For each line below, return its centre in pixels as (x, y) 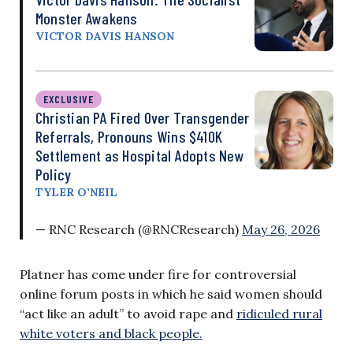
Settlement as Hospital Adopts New (140, 155)
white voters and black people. (111, 333)
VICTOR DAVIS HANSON (105, 36)
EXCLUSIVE (69, 98)
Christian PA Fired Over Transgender (143, 117)
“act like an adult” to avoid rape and (128, 313)
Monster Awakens (87, 18)
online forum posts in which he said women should (171, 294)
